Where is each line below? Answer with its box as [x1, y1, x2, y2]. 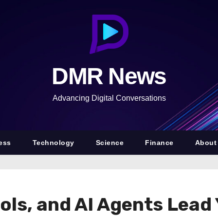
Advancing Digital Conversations [52, 94, 166, 102]
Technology [32, 139, 74, 146]
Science [95, 139, 124, 146]
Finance [145, 139, 174, 146]
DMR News [52, 63, 166, 89]
